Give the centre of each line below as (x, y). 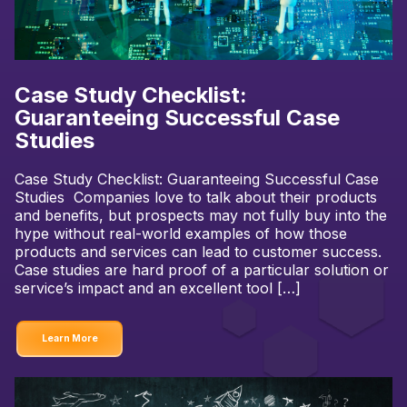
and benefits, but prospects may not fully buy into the (201, 216)
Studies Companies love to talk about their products (196, 198)
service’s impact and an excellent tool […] (158, 288)
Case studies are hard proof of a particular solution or (202, 270)
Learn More (69, 338)
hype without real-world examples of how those (181, 234)
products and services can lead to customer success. (198, 252)
